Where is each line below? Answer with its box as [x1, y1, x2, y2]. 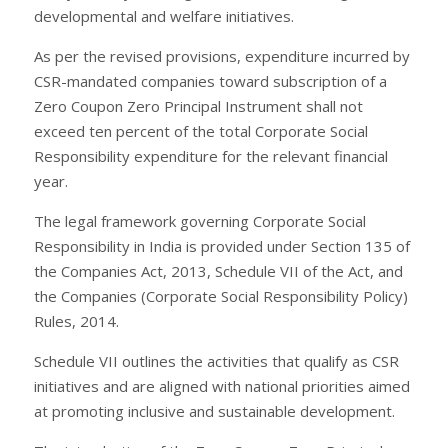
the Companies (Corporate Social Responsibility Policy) [34, 285, 408, 306]
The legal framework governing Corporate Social [34, 210, 366, 231]
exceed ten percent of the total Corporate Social [34, 120, 368, 141]
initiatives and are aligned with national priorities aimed [34, 375, 410, 396]
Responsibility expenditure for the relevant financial [34, 145, 388, 166]
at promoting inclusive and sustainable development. [34, 400, 395, 421]
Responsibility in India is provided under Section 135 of [34, 235, 410, 256]
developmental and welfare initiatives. [34, 5, 294, 26]
